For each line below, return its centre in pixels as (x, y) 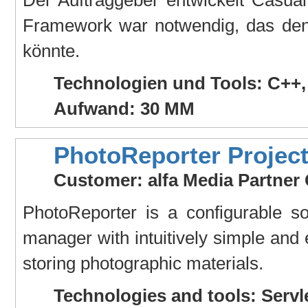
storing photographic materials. (143, 263)
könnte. (51, 51)
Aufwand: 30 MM (124, 108)
